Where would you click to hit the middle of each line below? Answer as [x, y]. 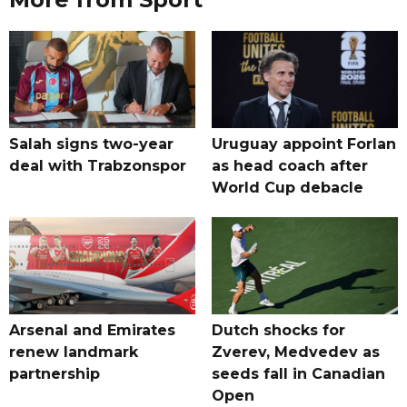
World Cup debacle [287, 188]
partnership [55, 374]
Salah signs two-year [91, 144]
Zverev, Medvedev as [295, 352]
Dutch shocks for [278, 331]
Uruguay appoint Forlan [303, 144]
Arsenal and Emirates [92, 331]
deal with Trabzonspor [98, 166]
